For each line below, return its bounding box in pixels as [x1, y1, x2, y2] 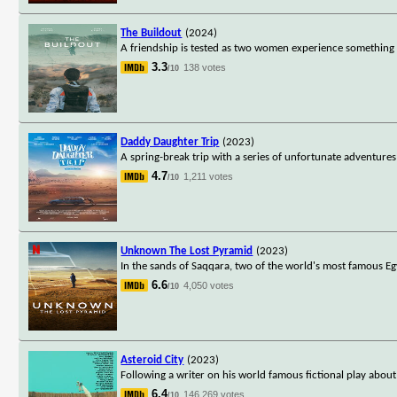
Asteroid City [121, 354, 184, 366]
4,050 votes [183, 279, 235, 291]
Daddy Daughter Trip [121, 136, 220, 148]
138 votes [183, 61, 227, 73]
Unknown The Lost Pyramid [121, 245, 253, 257]
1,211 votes [183, 170, 234, 182]
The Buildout [121, 27, 183, 39]
